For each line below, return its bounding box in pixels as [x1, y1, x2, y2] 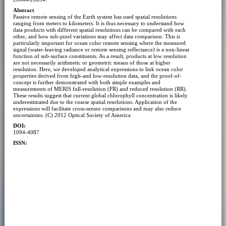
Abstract [13, 7, 34, 13]
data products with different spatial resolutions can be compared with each [13, 26, 186, 33]
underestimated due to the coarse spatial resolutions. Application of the [13, 98, 177, 105]
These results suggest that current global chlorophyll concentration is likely [13, 92, 188, 98]
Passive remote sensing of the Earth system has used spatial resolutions [13, 13, 177, 20]
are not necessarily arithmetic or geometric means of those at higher [13, 59, 171, 66]
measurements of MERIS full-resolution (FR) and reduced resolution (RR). [13, 85, 187, 92]
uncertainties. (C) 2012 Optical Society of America [13, 111, 131, 118]
